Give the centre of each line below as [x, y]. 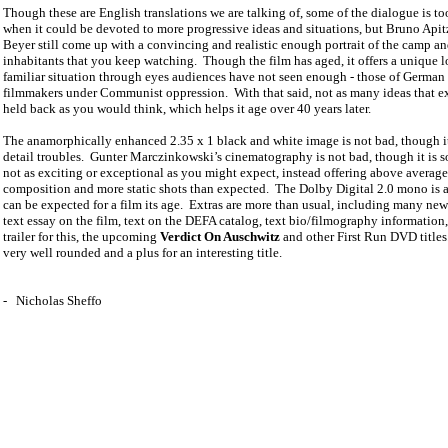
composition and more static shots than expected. [136, 189]
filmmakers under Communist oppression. [115, 93]
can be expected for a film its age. [93, 205]
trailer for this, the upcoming [81, 237]
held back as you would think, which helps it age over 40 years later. [187, 109]
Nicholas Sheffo [59, 301]
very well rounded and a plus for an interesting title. [142, 253]
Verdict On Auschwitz [220, 237]
